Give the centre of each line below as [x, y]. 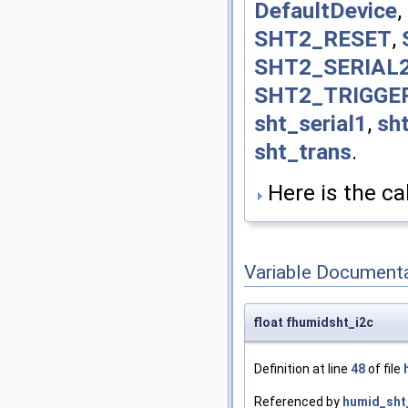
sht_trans [303, 151]
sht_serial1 [311, 123]
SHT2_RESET [323, 38]
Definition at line [302, 368]
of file [384, 368]
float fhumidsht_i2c [313, 322]
